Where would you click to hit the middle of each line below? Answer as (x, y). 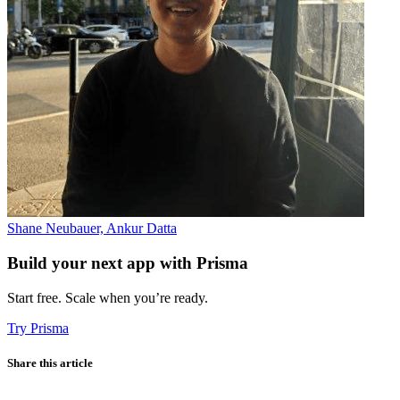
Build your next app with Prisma (128, 263)
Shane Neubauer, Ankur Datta (92, 229)
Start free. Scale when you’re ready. (108, 297)
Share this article (50, 362)
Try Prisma (38, 328)
